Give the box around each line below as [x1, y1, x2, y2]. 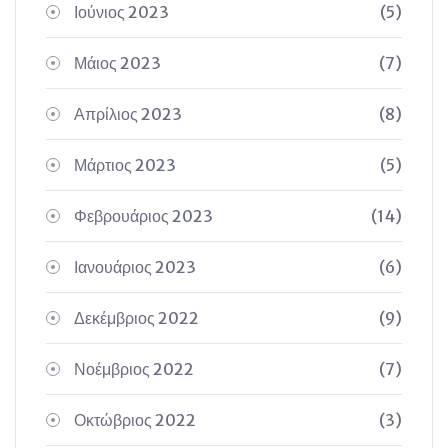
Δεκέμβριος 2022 [74, 308, 199, 328]
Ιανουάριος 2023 [74, 257, 196, 277]
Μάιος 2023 [74, 53, 161, 73]
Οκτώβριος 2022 [74, 410, 196, 430]
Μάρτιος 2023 [74, 155, 176, 175]
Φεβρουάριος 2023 [74, 206, 213, 226]
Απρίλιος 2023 [74, 104, 182, 124]
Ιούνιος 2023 [74, 2, 169, 22]
